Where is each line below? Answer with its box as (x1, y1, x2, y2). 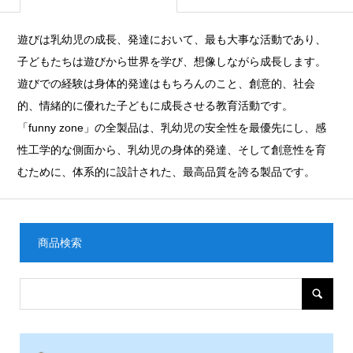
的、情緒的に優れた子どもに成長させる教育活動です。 (17, 99, 294, 112)
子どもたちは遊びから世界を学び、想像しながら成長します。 (17, 55, 327, 68)
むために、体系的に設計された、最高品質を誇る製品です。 (17, 165, 316, 178)
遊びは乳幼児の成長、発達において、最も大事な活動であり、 (17, 33, 327, 46)
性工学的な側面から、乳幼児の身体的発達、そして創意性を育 (17, 143, 327, 156)
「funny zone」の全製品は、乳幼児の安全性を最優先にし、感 (17, 121, 327, 134)
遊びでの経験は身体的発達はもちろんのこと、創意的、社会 (17, 77, 316, 90)
